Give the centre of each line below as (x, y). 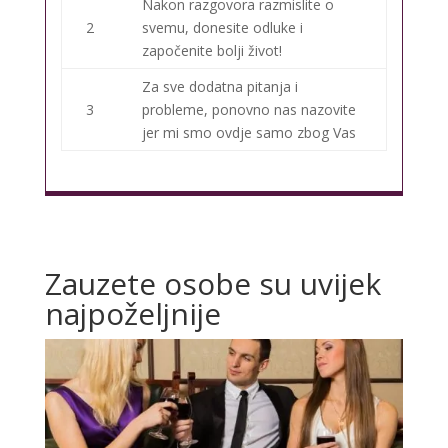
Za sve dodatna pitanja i (219, 87)
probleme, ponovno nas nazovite (248, 110)
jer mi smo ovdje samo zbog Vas (248, 133)
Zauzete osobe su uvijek (212, 284)
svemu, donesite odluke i (222, 28)
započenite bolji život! (211, 51)
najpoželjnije (132, 314)
